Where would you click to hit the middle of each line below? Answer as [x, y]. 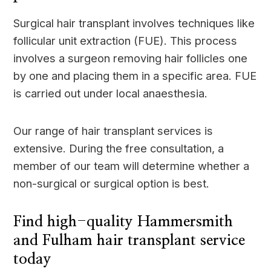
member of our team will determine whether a [132, 165]
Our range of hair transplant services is [113, 130]
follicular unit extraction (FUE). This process [126, 40]
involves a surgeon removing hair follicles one [131, 58]
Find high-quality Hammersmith [123, 221]
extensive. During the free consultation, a [119, 148]
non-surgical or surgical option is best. [112, 183]
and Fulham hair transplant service [129, 240]
